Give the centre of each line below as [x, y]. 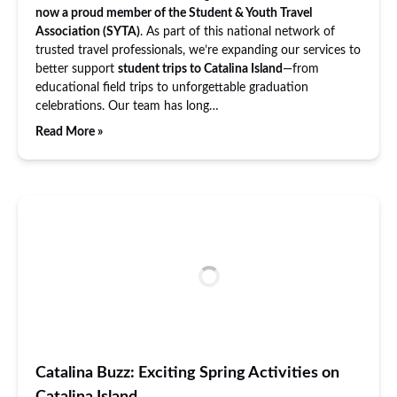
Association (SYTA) [88, 32]
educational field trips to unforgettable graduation [172, 88]
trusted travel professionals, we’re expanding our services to [198, 51]
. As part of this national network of [237, 32]
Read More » [69, 132]
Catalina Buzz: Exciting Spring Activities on [187, 373]
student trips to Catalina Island [200, 69]
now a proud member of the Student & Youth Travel [174, 13]
